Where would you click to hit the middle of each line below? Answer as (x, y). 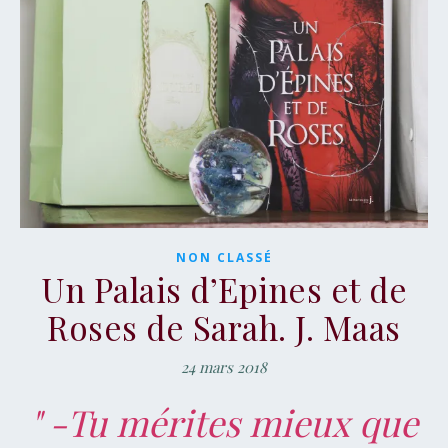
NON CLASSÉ (224, 257)
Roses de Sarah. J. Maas (224, 326)
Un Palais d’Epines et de (224, 288)
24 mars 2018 (224, 366)
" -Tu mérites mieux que (224, 421)
